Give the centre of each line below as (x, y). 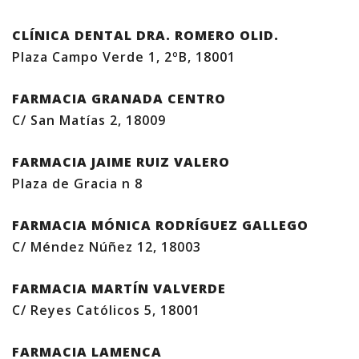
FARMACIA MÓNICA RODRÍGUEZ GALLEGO (160, 225)
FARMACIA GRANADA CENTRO (119, 99)
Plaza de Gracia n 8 (77, 184)
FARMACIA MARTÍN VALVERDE (119, 288)
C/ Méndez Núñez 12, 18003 (107, 247)
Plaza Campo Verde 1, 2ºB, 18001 (124, 57)
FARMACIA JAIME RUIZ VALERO (123, 162)
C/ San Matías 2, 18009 (89, 120)
